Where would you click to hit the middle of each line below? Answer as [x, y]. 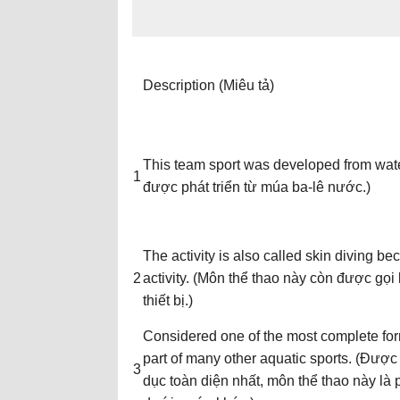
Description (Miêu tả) [208, 85]
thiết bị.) [168, 300]
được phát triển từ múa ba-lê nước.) [257, 187]
